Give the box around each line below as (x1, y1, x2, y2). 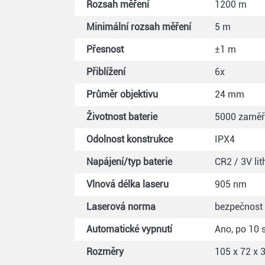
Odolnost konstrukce (86, 133, 173, 145)
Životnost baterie (86, 111, 157, 122)
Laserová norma (86, 201, 156, 212)
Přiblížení (86, 66, 125, 77)
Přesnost (86, 43, 124, 55)
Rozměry (86, 245, 124, 257)
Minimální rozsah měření (86, 21, 191, 33)
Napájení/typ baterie (86, 156, 172, 167)
